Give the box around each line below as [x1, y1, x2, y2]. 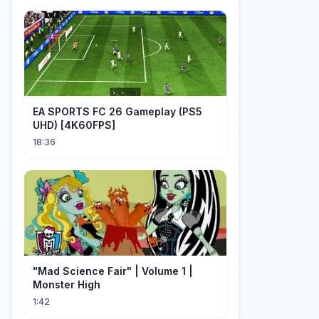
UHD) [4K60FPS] [33, 119, 115, 131]
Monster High [33, 278, 100, 291]
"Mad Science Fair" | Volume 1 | [33, 265, 193, 277]
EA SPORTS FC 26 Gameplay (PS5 [33, 105, 202, 117]
